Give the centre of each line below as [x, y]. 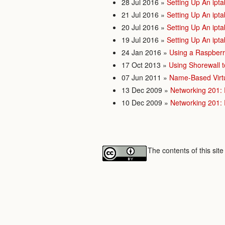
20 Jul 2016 [140, 27]
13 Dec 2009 [142, 90]
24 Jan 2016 [141, 52]
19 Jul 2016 [140, 40]
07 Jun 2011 [141, 77]
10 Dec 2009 [142, 102]
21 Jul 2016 [140, 15]
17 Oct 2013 [141, 65]
